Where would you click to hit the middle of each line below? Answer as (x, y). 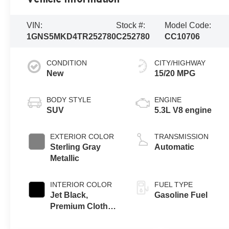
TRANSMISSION (182, 136)
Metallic (65, 158)
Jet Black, (69, 195)
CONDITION (67, 63)
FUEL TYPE (174, 184)
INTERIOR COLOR (81, 184)
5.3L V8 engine (183, 110)
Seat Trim (68, 217)
